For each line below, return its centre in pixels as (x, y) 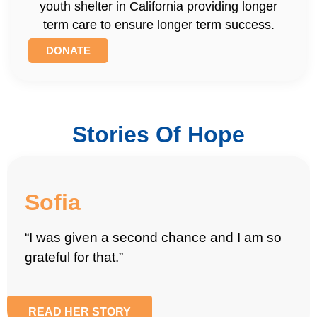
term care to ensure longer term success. (158, 25)
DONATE (68, 51)
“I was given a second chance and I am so (153, 238)
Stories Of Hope (158, 135)
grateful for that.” (74, 258)
